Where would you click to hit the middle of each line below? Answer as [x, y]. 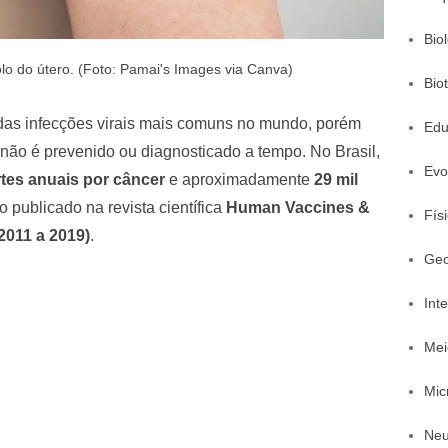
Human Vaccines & [298, 207]
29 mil [336, 179]
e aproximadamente [239, 179]
